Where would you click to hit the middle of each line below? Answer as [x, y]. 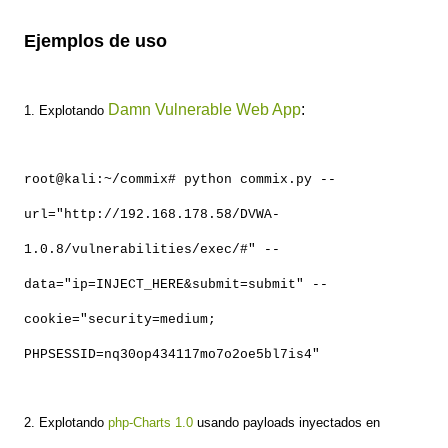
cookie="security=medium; [120, 320]
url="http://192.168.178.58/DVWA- [152, 215]
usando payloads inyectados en [288, 423]
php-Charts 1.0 [150, 423]
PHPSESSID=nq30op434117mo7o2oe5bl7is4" [172, 355]
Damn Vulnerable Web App [204, 110]
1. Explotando [66, 111]
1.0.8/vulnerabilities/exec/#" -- [152, 250]
